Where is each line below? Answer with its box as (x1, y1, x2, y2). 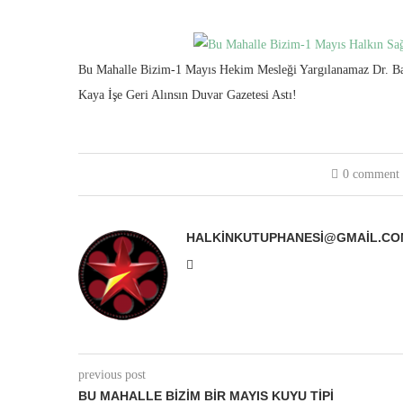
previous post (78, 368, 146, 381)
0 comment (343, 167, 400, 181)
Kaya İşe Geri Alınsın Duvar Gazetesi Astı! (78, 88, 297, 102)
